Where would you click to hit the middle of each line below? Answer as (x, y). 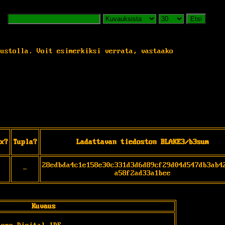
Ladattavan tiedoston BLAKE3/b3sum (143, 142)
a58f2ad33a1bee (143, 173)
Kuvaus (44, 206)
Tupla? (25, 142)
